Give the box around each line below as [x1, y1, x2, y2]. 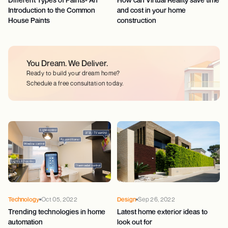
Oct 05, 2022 [41, 195, 77, 203]
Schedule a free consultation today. [26, 79, 124, 87]
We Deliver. [68, 58, 108, 68]
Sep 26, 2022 [138, 195, 175, 203]
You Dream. [26, 58, 68, 68]
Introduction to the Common [8, 6, 95, 14]
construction [117, 16, 156, 24]
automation [8, 217, 43, 226]
